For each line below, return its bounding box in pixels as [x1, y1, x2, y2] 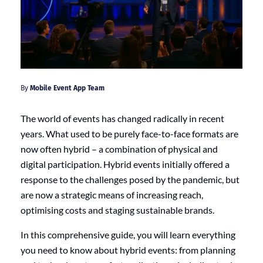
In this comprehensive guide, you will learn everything [21, 228, 235, 240]
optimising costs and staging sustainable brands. [21, 204, 214, 215]
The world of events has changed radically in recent [21, 112, 224, 124]
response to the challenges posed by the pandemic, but [21, 173, 240, 185]
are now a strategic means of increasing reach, [21, 188, 203, 200]
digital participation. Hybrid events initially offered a [21, 158, 230, 170]
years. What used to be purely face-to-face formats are [21, 127, 238, 139]
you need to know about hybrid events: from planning [21, 244, 235, 255]
